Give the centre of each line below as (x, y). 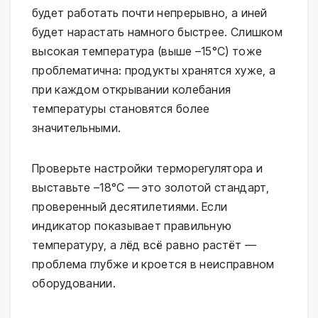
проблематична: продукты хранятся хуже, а (154, 71)
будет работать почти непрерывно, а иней (150, 13)
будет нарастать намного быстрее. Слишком (157, 32)
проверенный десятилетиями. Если (130, 207)
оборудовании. (74, 284)
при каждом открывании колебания (132, 90)
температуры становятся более (121, 109)
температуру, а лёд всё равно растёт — (144, 245)
